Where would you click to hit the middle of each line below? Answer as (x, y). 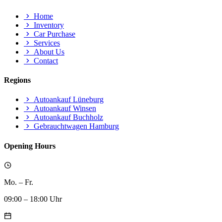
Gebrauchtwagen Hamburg (75, 126)
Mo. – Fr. (19, 182)
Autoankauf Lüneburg (68, 100)
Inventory (48, 25)
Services (46, 43)
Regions (17, 80)
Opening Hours (30, 146)
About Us (48, 52)
